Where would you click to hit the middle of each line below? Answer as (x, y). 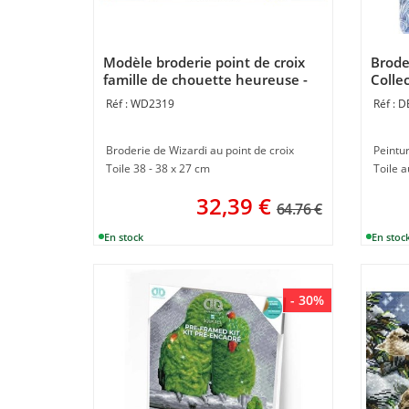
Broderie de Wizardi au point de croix (200, 150)
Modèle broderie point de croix (204, 62)
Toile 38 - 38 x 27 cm (158, 168)
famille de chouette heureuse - (205, 79)
